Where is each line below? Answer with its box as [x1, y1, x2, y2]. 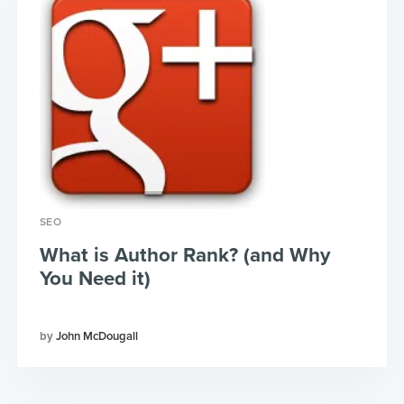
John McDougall [55, 329, 138, 344]
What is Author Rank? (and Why [39, 243, 330, 267]
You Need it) [39, 266, 151, 290]
